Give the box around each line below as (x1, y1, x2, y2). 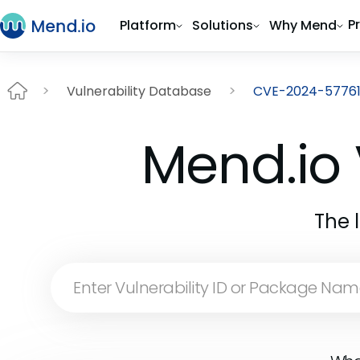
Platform (120, 16, 176, 35)
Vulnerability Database (67, 81, 211, 100)
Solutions (192, 16, 253, 35)
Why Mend (269, 16, 337, 35)
